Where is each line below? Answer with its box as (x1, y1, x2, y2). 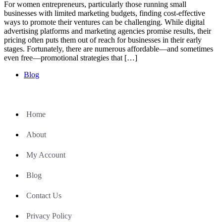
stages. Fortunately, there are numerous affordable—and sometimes (4, 44, 213, 53)
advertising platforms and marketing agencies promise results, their (4, 26, 211, 35)
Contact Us (26, 191, 61, 200)
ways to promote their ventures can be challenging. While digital (4, 17, 205, 26)
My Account (26, 150, 65, 159)
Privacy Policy (26, 211, 72, 220)
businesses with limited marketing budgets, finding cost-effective (4, 8, 205, 17)
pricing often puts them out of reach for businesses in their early (4, 35, 202, 44)
